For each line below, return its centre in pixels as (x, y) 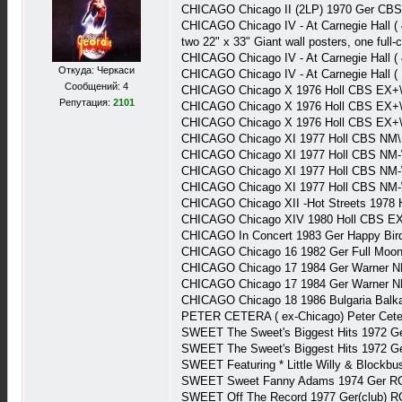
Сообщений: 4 (96, 86)
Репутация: (86, 102)
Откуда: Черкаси (96, 70)
